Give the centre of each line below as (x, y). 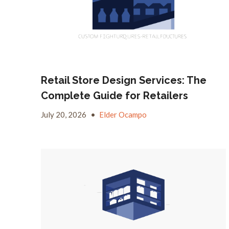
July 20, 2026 (64, 114)
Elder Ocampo (123, 114)
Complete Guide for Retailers (114, 95)
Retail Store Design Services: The (124, 80)
